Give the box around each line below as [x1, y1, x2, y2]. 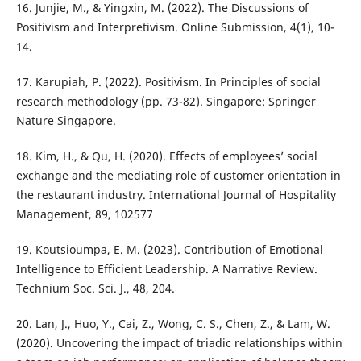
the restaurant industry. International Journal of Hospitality [15, 186, 336, 202]
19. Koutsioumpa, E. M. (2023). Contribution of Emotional [15, 241, 323, 257]
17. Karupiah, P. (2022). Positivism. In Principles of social [15, 73, 321, 89]
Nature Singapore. [15, 112, 116, 128]
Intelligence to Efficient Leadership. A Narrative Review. [15, 260, 317, 276]
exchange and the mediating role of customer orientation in [15, 167, 341, 183]
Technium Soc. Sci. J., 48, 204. [15, 280, 175, 296]
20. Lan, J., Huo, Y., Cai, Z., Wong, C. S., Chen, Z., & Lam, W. [15, 315, 330, 331]
